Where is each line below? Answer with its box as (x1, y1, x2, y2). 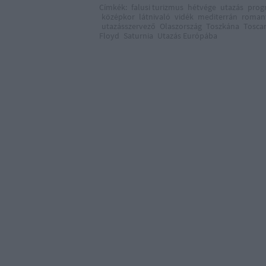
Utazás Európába (157, 30, 217, 41)
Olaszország (160, 21, 202, 31)
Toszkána (206, 21, 239, 31)
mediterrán (198, 11, 237, 22)
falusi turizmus (131, 2, 183, 12)
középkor (102, 11, 135, 22)
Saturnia (123, 30, 153, 41)
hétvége (188, 2, 216, 12)
